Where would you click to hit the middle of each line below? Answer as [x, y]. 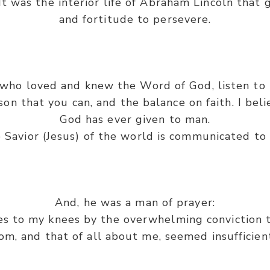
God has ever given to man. [135, 119]
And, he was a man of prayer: [135, 202]
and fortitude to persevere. [135, 19]
